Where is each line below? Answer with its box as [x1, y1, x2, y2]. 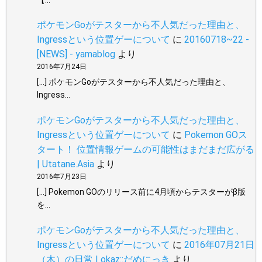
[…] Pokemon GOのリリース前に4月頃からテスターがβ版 [37, 187, 246, 196]
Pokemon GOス [184, 129, 247, 140]
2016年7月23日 [37, 172, 87, 181]
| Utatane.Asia [37, 158, 94, 170]
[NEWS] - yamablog [37, 49, 115, 60]
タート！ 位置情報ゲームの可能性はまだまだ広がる [37, 143, 254, 155]
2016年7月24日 [37, 63, 87, 71]
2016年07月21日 [184, 239, 254, 250]
